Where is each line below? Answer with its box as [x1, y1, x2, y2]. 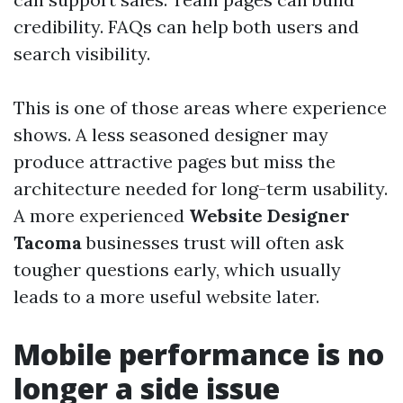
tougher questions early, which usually [13, 258, 341, 281]
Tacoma [13, 231, 82, 254]
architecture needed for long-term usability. [13, 177, 388, 200]
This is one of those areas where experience [13, 96, 387, 119]
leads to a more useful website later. [13, 285, 319, 308]
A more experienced [13, 204, 189, 227]
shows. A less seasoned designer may [13, 123, 328, 146]
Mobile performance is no [13, 335, 384, 373]
